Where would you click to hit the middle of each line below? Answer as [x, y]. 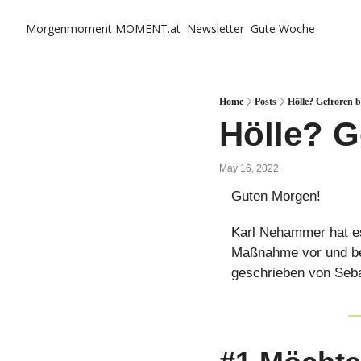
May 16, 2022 [249, 168]
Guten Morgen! [276, 196]
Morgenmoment [69, 29]
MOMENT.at [148, 29]
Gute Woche [283, 29]
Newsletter [216, 29]
